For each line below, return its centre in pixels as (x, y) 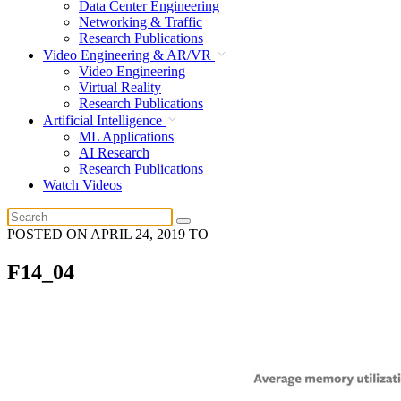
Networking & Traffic (141, 21)
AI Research (114, 152)
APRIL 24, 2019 (138, 234)
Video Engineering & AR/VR (129, 55)
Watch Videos (82, 184)
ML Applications (126, 136)
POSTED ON (49, 234)
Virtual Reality (120, 87)
